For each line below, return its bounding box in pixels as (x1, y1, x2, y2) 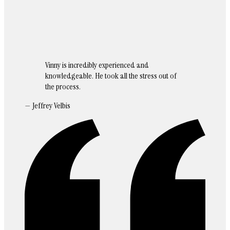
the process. (45, 81, 81, 92)
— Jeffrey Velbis (25, 100, 70, 111)
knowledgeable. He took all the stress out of (45, 70, 177, 82)
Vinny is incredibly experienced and (45, 60, 149, 71)
